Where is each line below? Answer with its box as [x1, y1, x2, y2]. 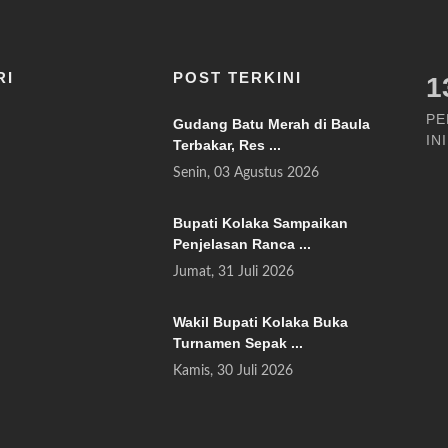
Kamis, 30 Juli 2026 [172, 363, 293, 378]
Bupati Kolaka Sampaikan [172, 215, 348, 231]
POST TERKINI [172, 69, 302, 86]
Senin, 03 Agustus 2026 [172, 165, 319, 180]
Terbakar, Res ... [172, 137, 281, 153]
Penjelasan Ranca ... [172, 236, 311, 252]
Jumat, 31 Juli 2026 [172, 264, 294, 279]
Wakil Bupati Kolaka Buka [172, 314, 348, 330]
